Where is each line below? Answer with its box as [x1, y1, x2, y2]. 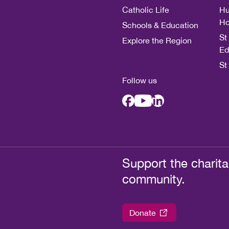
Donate [129, 208, 156, 217]
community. [122, 172, 185, 186]
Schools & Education [122, 20, 198, 30]
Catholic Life [122, 5, 169, 14]
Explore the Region [122, 36, 192, 45]
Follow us [122, 76, 157, 85]
